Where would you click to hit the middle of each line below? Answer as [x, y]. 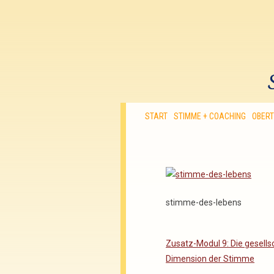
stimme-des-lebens [204, 202]
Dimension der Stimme [210, 259]
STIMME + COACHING [210, 116]
